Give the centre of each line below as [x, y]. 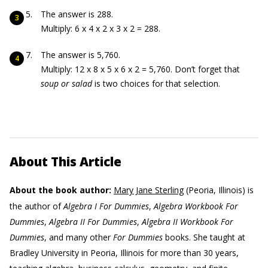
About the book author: [60, 190]
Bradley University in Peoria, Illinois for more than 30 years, [124, 253]
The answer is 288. [77, 14]
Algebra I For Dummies [106, 206]
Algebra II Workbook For [188, 222]
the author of [36, 206]
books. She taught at [204, 237]
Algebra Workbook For [196, 206]
